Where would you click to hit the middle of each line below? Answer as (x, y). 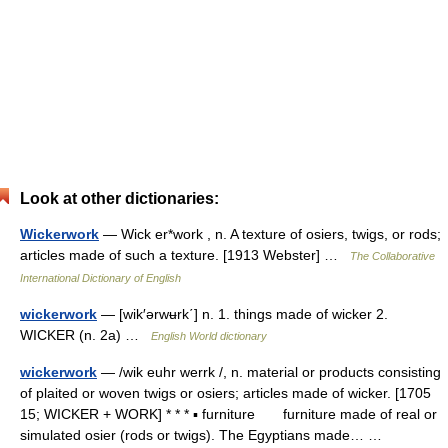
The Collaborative (392, 256)
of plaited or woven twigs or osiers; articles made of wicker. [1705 (225, 393)
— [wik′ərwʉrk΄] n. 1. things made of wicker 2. (242, 314)
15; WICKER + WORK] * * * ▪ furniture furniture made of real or (228, 414)
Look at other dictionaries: (119, 198)
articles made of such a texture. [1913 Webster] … (185, 255)
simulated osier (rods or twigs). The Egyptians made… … (205, 435)
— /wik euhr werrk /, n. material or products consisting (269, 372)
